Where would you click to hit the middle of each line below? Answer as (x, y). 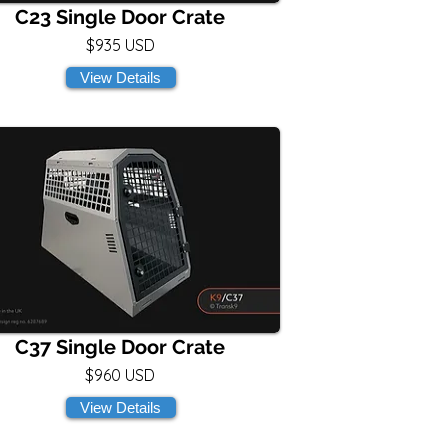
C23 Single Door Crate (120, 17)
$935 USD (120, 45)
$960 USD (120, 375)
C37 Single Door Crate (120, 347)
